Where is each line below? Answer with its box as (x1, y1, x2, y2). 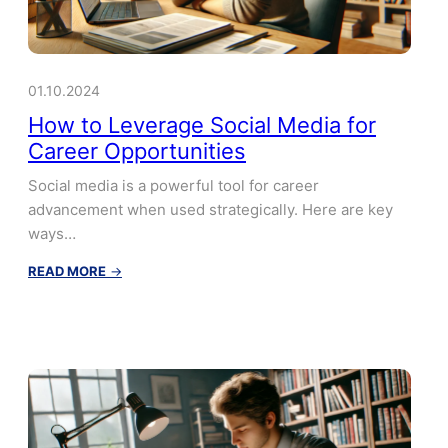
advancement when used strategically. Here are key (28, 199, 393, 219)
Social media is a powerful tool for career (28, 175, 319, 195)
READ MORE (28, 262, 106, 279)
